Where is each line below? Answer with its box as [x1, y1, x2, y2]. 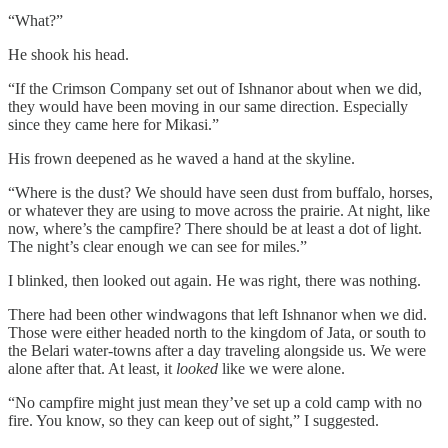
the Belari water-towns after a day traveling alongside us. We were [8, 342, 426, 360]
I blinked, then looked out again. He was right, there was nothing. [8, 272, 421, 290]
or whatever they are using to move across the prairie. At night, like [8, 202, 430, 220]
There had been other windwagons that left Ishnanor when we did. [8, 306, 427, 324]
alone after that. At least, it [8, 360, 176, 378]
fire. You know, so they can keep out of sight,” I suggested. [8, 412, 379, 430]
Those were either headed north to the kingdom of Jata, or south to [8, 324, 426, 342]
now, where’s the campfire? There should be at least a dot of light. [8, 220, 422, 238]
